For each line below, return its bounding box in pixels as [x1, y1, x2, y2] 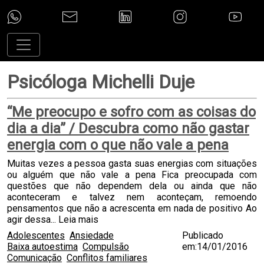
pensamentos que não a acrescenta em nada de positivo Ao [7, 203, 257, 214]
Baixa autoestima [7, 241, 78, 252]
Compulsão [82, 241, 129, 252]
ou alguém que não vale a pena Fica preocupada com [7, 169, 257, 180]
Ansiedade [70, 230, 114, 241]
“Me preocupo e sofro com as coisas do [7, 104, 256, 120]
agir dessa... [7, 214, 58, 225]
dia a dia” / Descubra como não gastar [7, 120, 249, 137]
